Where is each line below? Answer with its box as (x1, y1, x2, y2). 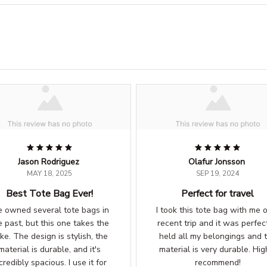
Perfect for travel (181, 187, 254, 201)
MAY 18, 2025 (27, 169, 72, 179)
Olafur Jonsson (188, 156, 245, 168)
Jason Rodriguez (17, 156, 79, 168)
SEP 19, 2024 (196, 169, 239, 179)
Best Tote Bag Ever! (6, 187, 93, 201)
